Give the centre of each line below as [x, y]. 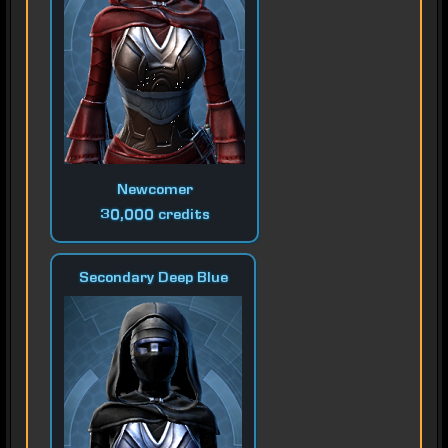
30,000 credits [154, 216]
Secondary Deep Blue [153, 279]
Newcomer [154, 191]
